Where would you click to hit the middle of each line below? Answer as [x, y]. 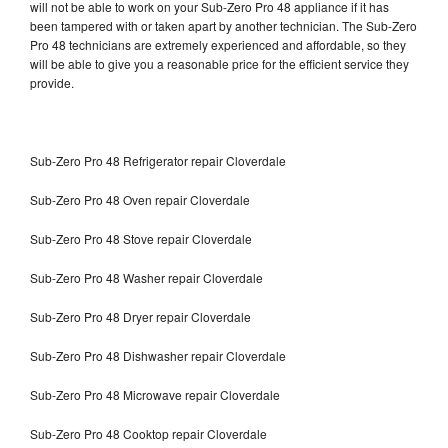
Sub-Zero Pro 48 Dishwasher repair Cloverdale [159, 355]
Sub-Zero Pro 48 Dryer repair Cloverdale [140, 316]
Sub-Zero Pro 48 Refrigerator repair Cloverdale [158, 160]
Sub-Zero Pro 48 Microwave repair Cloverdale [155, 394]
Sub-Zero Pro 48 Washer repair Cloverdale [146, 277]
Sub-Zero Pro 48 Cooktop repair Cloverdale [148, 433]
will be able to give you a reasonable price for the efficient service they [219, 63]
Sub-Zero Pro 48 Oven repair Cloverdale [140, 199]
